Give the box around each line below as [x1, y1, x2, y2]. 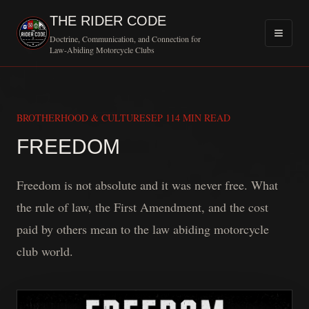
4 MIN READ [175, 111, 230, 124]
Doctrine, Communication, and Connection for [50, 33, 201, 44]
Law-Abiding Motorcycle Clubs [50, 44, 154, 55]
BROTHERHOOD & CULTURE [17, 111, 146, 124]
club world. [17, 243, 73, 259]
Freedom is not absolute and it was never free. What [17, 177, 278, 193]
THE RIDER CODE [50, 13, 166, 28]
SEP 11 [146, 111, 175, 124]
